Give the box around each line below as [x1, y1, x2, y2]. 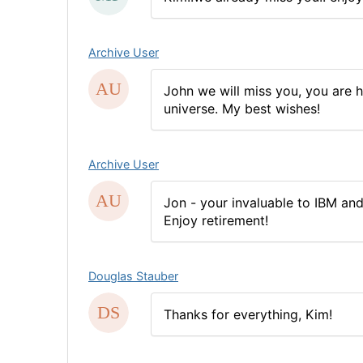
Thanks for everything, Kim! [163, 305, 332, 322]
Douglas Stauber [88, 268, 178, 283]
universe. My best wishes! [163, 100, 320, 117]
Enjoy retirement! [163, 211, 268, 228]
